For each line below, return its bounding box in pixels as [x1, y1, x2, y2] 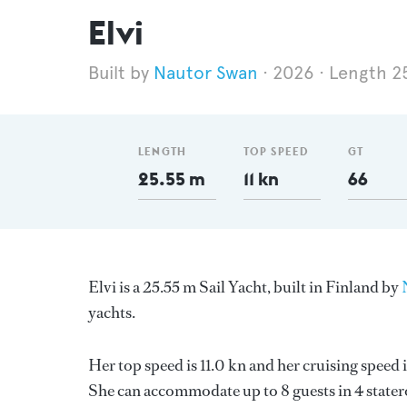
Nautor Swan [154, 62, 258, 84]
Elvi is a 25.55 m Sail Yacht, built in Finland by [88, 276, 402, 298]
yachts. [88, 302, 135, 323]
